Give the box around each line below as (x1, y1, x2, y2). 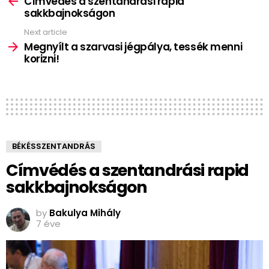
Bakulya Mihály (49, 207, 121, 220)
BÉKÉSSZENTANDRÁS (12, 141, 95, 153)
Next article (24, 26, 67, 38)
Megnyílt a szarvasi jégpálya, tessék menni (24, 40, 243, 55)
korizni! (24, 52, 59, 67)
